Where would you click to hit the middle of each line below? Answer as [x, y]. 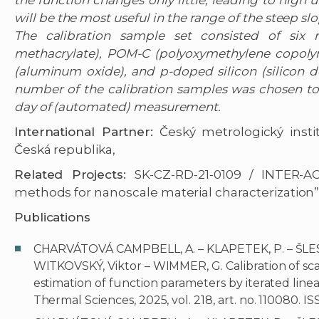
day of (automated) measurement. [117, 107]
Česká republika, [64, 150]
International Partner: [84, 132]
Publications [52, 218]
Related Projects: [74, 175]
